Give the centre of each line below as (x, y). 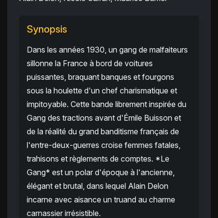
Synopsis (47, 29)
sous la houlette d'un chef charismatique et (102, 91)
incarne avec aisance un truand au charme (101, 200)
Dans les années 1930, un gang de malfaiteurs (107, 50)
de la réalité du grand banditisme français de (103, 132)
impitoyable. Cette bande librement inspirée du (107, 104)
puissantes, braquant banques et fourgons (100, 77)
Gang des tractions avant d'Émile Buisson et (104, 118)
